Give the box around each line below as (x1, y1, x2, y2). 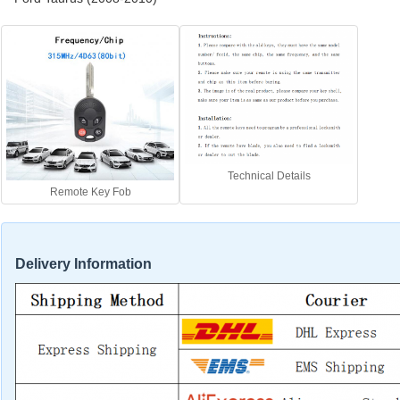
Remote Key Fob (49, 185, 131, 198)
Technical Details (227, 169, 311, 182)
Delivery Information (15, 255, 152, 271)
